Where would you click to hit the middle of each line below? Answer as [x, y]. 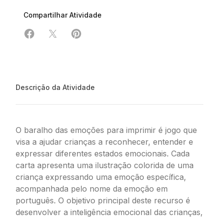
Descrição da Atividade [55, 87]
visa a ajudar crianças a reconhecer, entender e [104, 142]
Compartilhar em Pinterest [124, 39]
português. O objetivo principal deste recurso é [103, 200]
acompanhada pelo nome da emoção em [92, 189]
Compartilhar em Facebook [79, 39]
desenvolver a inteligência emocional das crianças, [109, 212]
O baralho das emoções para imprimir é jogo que [106, 130]
